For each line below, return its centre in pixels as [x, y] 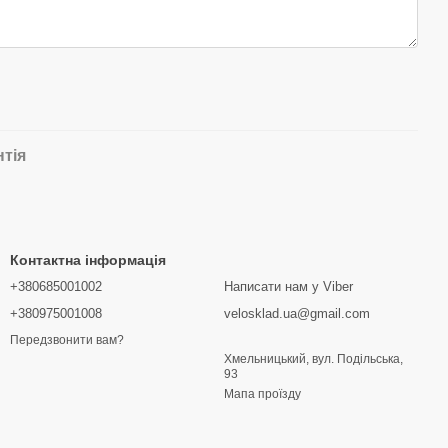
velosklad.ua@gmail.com [297, 313]
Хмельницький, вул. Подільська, [313, 359]
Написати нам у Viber [288, 286]
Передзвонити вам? [67, 340]
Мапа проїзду [262, 394]
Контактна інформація [88, 260]
